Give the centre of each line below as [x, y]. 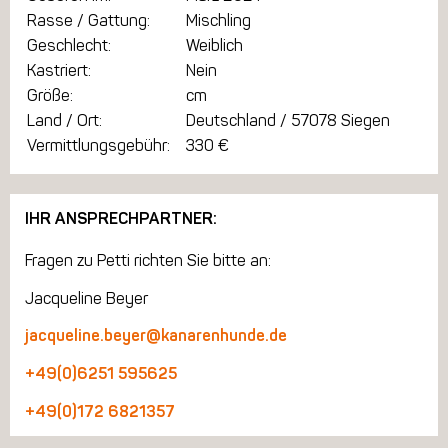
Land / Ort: [64, 121]
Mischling [218, 21]
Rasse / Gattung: [88, 21]
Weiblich [214, 46]
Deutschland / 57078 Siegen [288, 121]
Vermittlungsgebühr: [98, 146]
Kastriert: [59, 71]
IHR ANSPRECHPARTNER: [121, 219]
